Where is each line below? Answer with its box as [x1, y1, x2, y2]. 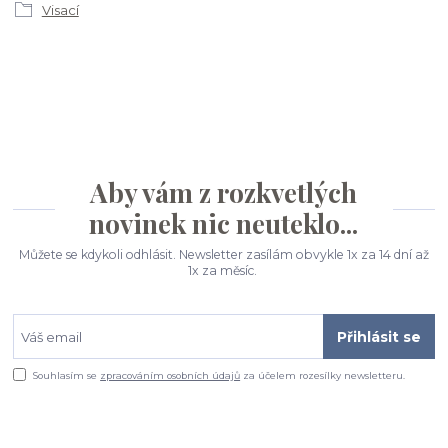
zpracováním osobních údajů [100, 370, 241, 382]
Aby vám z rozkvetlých [90, 174, 358, 210]
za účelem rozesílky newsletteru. [240, 370, 406, 382]
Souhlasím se [33, 370, 101, 382]
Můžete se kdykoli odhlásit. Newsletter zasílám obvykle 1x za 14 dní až [18, 247, 429, 263]
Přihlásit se [336, 327, 421, 346]
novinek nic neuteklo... [89, 205, 359, 241]
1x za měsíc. [187, 263, 260, 279]
